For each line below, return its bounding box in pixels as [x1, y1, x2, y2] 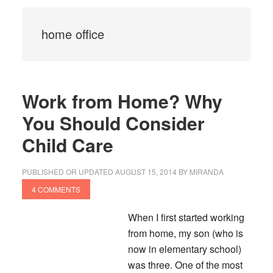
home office [41, 25, 104, 43]
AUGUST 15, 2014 [115, 166, 177, 177]
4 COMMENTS [31, 184, 80, 194]
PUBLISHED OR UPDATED [21, 166, 115, 177]
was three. [127, 258, 172, 272]
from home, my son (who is [127, 226, 243, 240]
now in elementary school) [127, 242, 241, 256]
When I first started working [127, 210, 244, 224]
